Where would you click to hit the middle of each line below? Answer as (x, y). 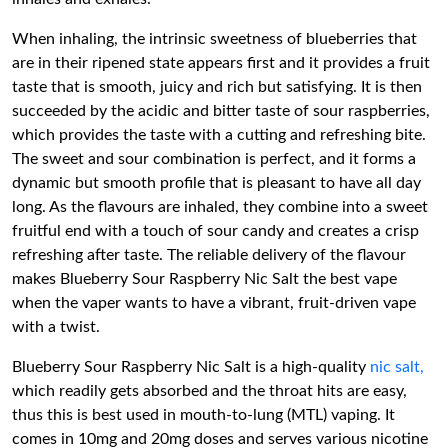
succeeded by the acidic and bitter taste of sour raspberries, (221, 111)
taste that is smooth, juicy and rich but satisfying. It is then (217, 87)
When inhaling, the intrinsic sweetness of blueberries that (214, 39)
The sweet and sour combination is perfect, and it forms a (214, 159)
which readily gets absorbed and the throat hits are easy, (209, 391)
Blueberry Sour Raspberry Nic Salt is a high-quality (191, 367)
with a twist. (56, 327)
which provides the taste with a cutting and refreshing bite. (219, 135)
